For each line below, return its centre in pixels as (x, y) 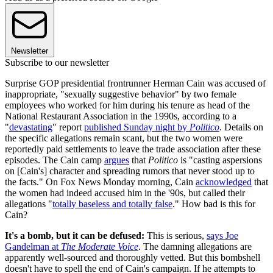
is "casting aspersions (220, 160)
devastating (31, 127)
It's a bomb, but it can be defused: (75, 235)
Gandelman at (33, 246)
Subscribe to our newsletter (57, 62)
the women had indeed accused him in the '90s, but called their (125, 193)
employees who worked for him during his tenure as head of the (127, 105)
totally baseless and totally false (112, 204)
